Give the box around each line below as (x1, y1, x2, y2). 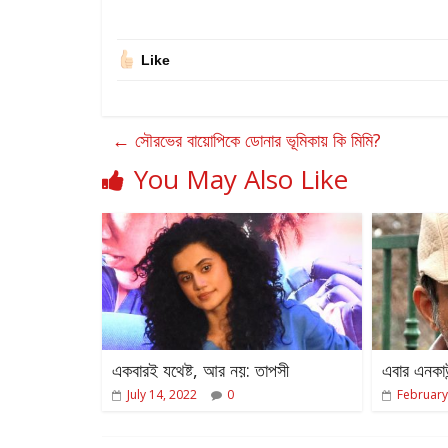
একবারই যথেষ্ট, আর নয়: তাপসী (112, 357, 289, 382)
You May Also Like (134, 161, 348, 197)
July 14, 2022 (127, 385, 197, 403)
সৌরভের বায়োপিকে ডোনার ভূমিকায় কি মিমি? (130, 128, 381, 152)
